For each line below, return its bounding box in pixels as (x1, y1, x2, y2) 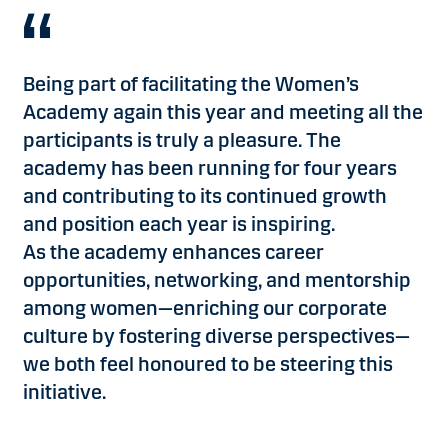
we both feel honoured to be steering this (23, 351, 393, 376)
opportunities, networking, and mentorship (23, 267, 411, 292)
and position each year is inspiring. (23, 211, 339, 236)
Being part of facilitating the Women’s (23, 71, 359, 96)
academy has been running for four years (23, 155, 397, 180)
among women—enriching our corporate (23, 295, 387, 320)
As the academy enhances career (23, 239, 324, 264)
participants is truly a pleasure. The (23, 127, 341, 152)
